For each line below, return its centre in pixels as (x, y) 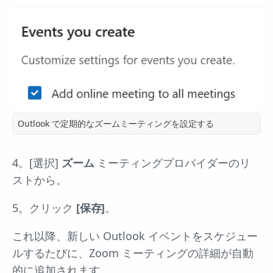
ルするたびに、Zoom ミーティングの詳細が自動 (133, 253)
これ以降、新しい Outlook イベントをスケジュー (135, 236)
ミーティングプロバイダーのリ (172, 163)
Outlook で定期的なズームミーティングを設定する (116, 124)
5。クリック (44, 208)
